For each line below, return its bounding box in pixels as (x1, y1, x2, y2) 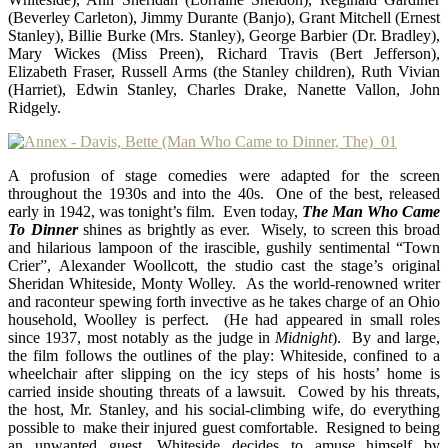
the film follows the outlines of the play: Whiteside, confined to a (8, 346, 440, 364)
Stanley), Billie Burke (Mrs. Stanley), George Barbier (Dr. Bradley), (8, 26, 440, 44)
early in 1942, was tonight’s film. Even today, (8, 202, 302, 220)
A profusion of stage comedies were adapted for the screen (8, 166, 440, 184)
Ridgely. (8, 98, 61, 116)
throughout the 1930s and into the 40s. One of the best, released (8, 184, 440, 202)
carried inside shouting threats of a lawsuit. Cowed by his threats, (8, 382, 440, 400)
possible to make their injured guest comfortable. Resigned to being (8, 418, 440, 436)
